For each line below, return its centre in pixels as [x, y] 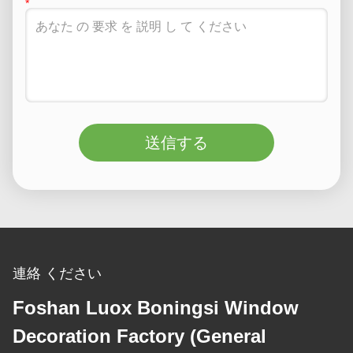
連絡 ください [57, 273]
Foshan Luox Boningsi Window [156, 308]
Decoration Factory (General [139, 336]
